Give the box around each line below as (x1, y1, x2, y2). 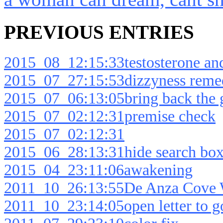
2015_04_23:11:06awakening (4, 161, 193, 179)
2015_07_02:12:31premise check (4, 108, 216, 125)
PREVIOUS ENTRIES (4, 21, 194, 43)
